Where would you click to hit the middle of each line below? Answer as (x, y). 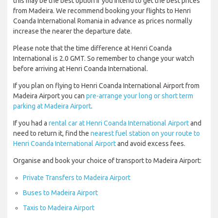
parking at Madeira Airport (52, 106)
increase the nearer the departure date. (73, 31)
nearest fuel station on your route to (145, 134)
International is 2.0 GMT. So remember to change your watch (104, 59)
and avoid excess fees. (151, 144)
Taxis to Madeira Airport (59, 208)
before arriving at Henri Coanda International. (81, 69)
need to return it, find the (52, 134)
